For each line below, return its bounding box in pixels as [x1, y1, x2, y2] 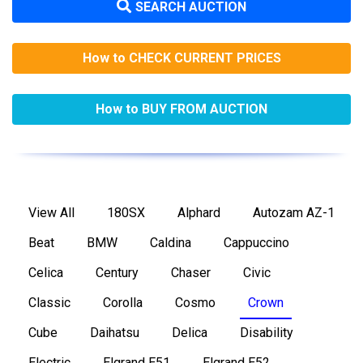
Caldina [150, 235, 191, 250]
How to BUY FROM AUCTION [96, 101, 267, 117]
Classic [28, 295, 70, 310]
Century [96, 265, 139, 280]
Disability [240, 325, 293, 340]
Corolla [103, 295, 143, 310]
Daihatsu [90, 325, 139, 340]
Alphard [177, 205, 220, 220]
